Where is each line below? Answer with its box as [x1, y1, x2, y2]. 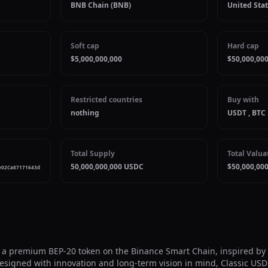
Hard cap [227, 41, 259, 51]
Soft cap [71, 41, 100, 51]
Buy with [227, 95, 259, 105]
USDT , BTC [227, 108, 266, 118]
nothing [71, 108, 100, 118]
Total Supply [71, 148, 115, 159]
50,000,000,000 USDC [71, 162, 144, 172]
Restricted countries [71, 95, 143, 105]
